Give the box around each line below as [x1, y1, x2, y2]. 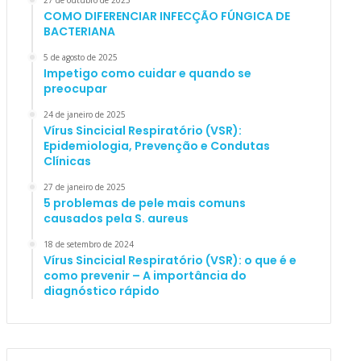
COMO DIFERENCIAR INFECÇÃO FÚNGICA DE [43, 8, 290, 25]
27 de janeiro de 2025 [43, 181, 126, 193]
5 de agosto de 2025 [43, 52, 118, 64]
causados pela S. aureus [43, 210, 189, 227]
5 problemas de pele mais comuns [43, 195, 246, 212]
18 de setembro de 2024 [43, 239, 134, 251]
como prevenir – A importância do [43, 268, 247, 284]
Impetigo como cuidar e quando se [43, 65, 251, 82]
